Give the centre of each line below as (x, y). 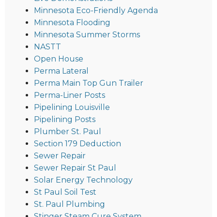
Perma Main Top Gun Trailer (89, 83)
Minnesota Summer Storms (87, 35)
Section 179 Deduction (77, 144)
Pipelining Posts (65, 120)
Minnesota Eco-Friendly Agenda (96, 11)
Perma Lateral (61, 71)
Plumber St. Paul (68, 132)
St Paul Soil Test (65, 192)
